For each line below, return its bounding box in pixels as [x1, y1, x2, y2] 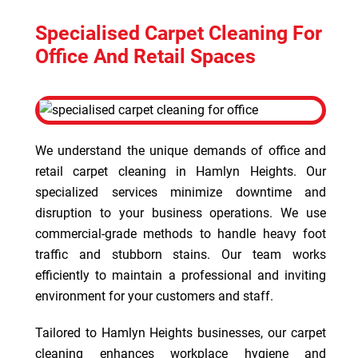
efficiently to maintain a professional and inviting [35, 268, 326, 283]
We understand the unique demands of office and [35, 143, 326, 158]
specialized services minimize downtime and [35, 185, 326, 200]
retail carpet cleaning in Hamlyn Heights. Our [35, 164, 326, 179]
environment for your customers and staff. [35, 288, 273, 304]
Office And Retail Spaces [35, 45, 256, 68]
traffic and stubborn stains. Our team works [35, 247, 326, 262]
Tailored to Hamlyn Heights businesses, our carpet [35, 325, 326, 340]
